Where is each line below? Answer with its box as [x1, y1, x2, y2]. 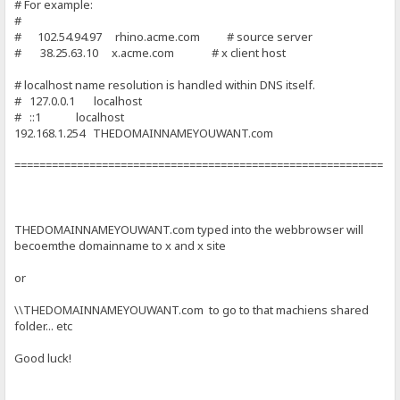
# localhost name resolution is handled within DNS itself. [14, 76, 316, 93]
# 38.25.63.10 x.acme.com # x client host [14, 44, 287, 61]
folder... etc [14, 317, 73, 334]
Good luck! [14, 349, 72, 366]
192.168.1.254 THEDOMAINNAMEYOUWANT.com [14, 124, 274, 141]
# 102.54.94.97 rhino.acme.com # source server [14, 28, 313, 45]
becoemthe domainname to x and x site [14, 237, 227, 254]
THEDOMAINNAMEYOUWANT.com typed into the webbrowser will [14, 221, 364, 237]
